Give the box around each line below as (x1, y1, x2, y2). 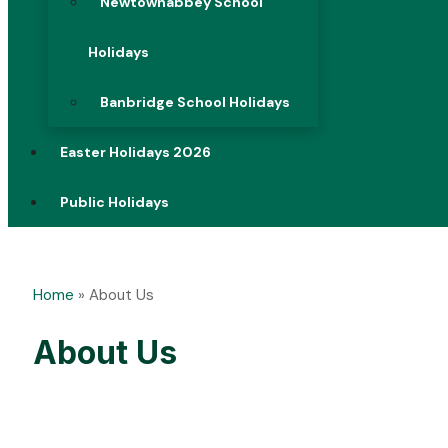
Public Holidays (60, 193, 169, 211)
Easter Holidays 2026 (60, 143, 211, 161)
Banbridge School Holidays (100, 93, 290, 111)
